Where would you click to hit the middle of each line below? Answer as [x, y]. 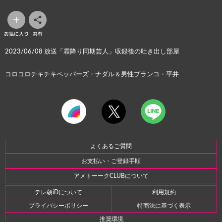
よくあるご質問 [111, 146]
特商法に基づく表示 [164, 205]
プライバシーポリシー [58, 205]
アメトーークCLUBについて [111, 176]
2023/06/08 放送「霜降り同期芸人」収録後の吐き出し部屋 [92, 52]
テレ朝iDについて [58, 192]
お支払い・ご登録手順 [111, 161]
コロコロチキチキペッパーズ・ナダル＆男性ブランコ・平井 [92, 75]
